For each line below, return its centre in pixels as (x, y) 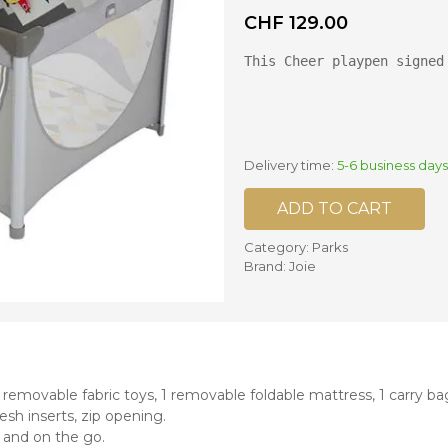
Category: (278, 247)
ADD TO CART (334, 208)
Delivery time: (289, 164)
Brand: (266, 266)
